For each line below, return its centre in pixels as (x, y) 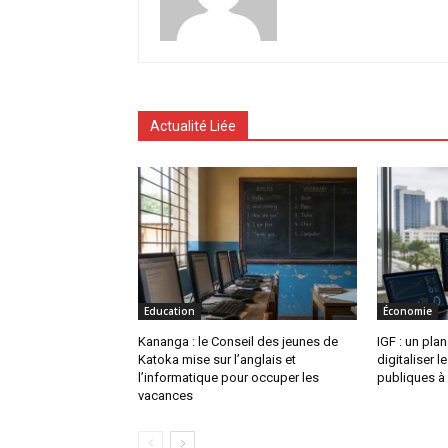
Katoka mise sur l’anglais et (217, 360)
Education (169, 311)
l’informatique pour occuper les (228, 378)
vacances (165, 396)
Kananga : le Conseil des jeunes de (238, 342)
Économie (407, 311)
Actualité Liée (193, 125)
